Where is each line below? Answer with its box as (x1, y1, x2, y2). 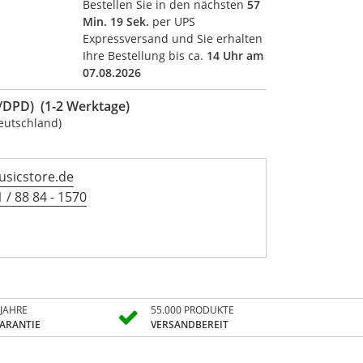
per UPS (149, 13, 196, 29)
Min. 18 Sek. (83, 13, 150, 29)
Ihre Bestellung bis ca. (83, 47, 207, 63)
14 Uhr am (207, 47, 264, 63)
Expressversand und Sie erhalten (83, 30, 263, 46)
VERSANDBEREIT (150, 317, 228, 331)
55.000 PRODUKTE (150, 302, 234, 317)
